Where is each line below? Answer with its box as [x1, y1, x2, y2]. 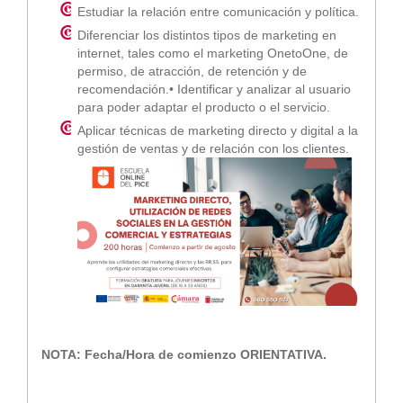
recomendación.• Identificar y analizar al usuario [77, 81, 351, 96]
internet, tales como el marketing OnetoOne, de [77, 45, 348, 60]
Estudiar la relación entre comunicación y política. [77, 4, 359, 19]
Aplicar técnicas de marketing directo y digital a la [77, 122, 358, 138]
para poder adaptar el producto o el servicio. [77, 99, 330, 114]
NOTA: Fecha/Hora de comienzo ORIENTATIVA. [41, 347, 327, 363]
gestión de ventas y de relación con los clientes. [77, 140, 349, 156]
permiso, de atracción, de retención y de [77, 63, 307, 78]
